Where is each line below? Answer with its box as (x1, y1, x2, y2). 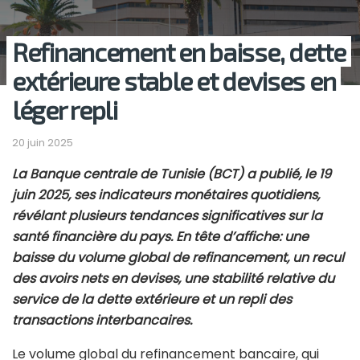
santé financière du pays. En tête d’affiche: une (12, 227, 309, 247)
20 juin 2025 (12, 135, 73, 151)
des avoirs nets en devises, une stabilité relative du (12, 269, 334, 288)
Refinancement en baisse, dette (12, 36, 346, 67)
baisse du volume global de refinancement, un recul (12, 248, 344, 268)
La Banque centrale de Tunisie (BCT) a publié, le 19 (12, 165, 331, 184)
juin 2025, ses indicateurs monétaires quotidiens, (12, 186, 320, 205)
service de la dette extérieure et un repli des (12, 290, 292, 309)
